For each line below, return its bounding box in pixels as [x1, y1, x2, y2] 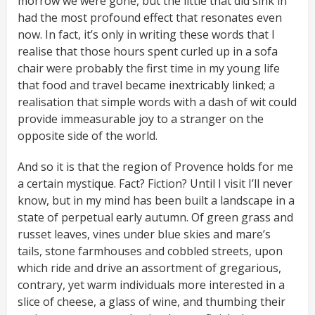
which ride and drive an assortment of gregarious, [18, 260, 281, 276]
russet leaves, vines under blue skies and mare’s [18, 226, 271, 243]
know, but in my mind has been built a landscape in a [18, 193, 295, 209]
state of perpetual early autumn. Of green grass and [18, 210, 293, 226]
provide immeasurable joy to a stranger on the [18, 111, 264, 127]
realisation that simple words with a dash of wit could [18, 94, 297, 110]
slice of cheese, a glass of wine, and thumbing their [18, 294, 285, 310]
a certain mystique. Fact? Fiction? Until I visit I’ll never [18, 176, 292, 192]
